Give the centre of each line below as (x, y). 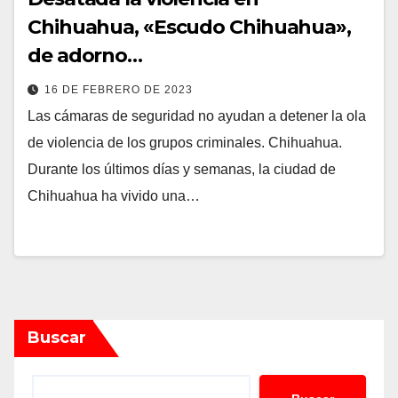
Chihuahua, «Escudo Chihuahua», (189, 27)
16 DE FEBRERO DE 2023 (119, 89)
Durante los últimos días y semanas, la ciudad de (182, 169)
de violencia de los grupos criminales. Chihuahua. (185, 142)
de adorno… (85, 55)
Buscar (57, 337)
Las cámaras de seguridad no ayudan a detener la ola (197, 115)
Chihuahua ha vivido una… (114, 195)
